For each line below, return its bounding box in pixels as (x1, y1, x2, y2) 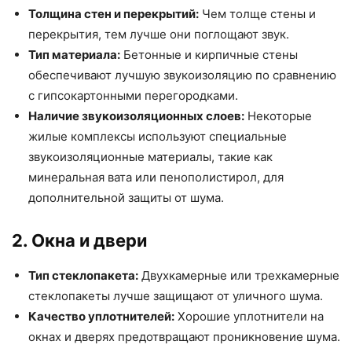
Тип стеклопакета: (28, 267, 138, 283)
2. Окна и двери (12, 229, 147, 251)
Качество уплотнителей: (28, 308, 174, 324)
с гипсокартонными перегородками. (28, 87, 238, 103)
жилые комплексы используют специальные (28, 128, 287, 144)
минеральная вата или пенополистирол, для (28, 169, 284, 185)
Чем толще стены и (199, 5, 316, 21)
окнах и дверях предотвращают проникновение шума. (28, 328, 340, 344)
